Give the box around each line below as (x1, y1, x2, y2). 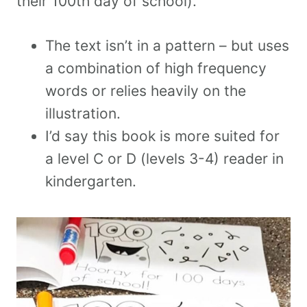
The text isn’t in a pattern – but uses (45, 36, 289, 54)
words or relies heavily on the (45, 82, 246, 99)
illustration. (45, 104, 121, 122)
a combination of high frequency (45, 59, 267, 77)
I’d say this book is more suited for (45, 127, 280, 145)
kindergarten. (45, 172, 136, 190)
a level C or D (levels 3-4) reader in (45, 149, 284, 167)
